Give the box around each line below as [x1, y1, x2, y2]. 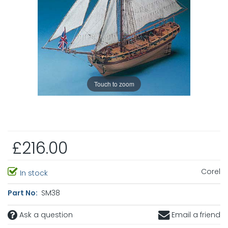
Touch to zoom [94, 79, 134, 89]
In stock [18, 168, 48, 179]
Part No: [8, 188, 39, 198]
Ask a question [17, 210, 73, 220]
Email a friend [169, 210, 220, 220]
